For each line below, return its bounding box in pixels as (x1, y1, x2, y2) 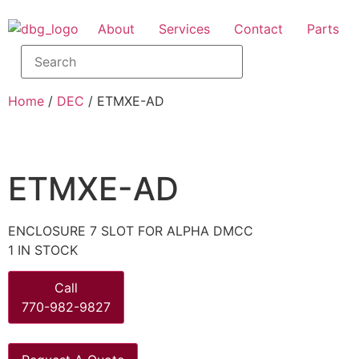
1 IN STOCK (8, 242, 78, 258)
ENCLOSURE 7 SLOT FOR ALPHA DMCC (8, 223, 253, 239)
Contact (234, 21, 283, 37)
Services (159, 21, 210, 37)
